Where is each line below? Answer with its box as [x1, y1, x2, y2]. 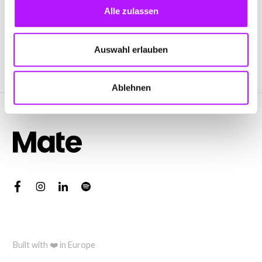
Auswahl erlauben [94, 44, 168, 54]
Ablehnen [111, 82, 151, 93]
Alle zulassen [104, 6, 158, 16]
